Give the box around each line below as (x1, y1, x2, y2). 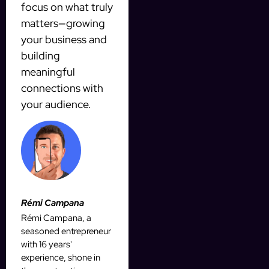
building (21, 48, 60, 62)
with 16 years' (21, 238, 72, 251)
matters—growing (21, 16, 105, 30)
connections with (21, 80, 103, 95)
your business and (21, 32, 107, 46)
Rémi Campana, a (21, 212, 91, 225)
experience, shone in (21, 252, 100, 264)
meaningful (21, 64, 75, 79)
